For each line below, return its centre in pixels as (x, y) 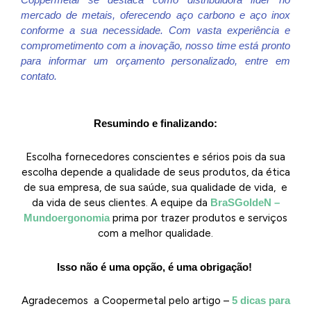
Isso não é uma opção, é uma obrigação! (155, 267)
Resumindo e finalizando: (155, 124)
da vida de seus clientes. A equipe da (121, 203)
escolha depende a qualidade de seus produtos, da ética (155, 173)
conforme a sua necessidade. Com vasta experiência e (155, 30)
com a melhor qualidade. (155, 234)
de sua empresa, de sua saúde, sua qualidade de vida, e (155, 188)
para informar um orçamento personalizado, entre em (155, 60)
